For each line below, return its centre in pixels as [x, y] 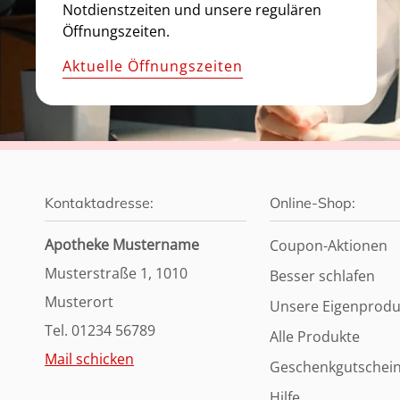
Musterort [79, 301]
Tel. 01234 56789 [100, 330]
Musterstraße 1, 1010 [116, 273]
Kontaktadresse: [99, 202]
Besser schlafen [322, 275]
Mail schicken [89, 358]
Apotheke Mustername [122, 244]
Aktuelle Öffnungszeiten [153, 66]
